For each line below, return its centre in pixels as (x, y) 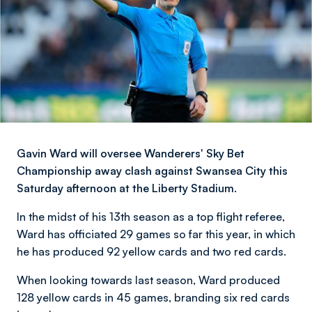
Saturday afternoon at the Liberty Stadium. (127, 188)
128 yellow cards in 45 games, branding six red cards (153, 297)
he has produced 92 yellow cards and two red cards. (151, 251)
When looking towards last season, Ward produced (148, 280)
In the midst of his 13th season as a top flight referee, (151, 217)
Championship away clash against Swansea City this (152, 171)
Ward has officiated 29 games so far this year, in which (156, 234)
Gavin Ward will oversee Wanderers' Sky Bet (131, 153)
